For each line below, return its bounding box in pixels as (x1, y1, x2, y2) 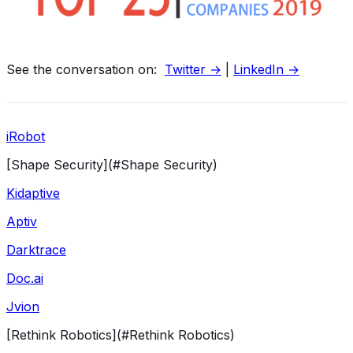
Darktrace (6, 241, 66, 258)
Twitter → (165, 61, 221, 77)
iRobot (6, 128, 45, 144)
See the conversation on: (6, 61, 165, 77)
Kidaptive (6, 184, 60, 201)
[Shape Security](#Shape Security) (6, 156, 217, 173)
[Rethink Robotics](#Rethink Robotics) (6, 326, 235, 343)
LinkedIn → (233, 61, 299, 77)
